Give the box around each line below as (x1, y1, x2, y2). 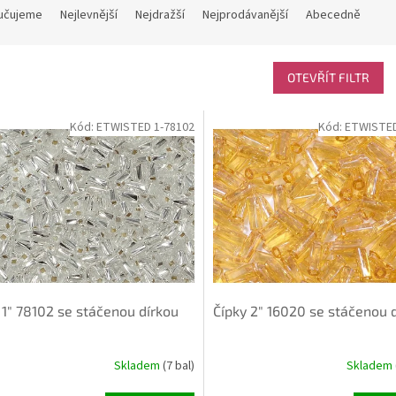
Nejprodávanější (202, 6, 288, 25)
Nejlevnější (60, 6, 118, 25)
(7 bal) (162, 357, 194, 376)
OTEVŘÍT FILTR (287, 70, 369, 86)
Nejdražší (135, 6, 185, 25)
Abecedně (306, 6, 361, 25)
